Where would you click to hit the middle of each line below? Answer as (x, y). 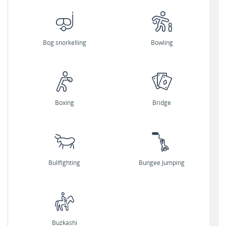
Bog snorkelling (64, 43)
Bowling (162, 43)
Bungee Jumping (162, 163)
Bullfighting (64, 163)
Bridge (162, 103)
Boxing (64, 103)
